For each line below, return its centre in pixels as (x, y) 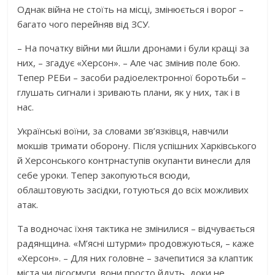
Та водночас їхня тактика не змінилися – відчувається (136, 228)
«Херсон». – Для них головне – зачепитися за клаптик (135, 258)
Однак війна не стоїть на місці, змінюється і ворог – (131, 9)
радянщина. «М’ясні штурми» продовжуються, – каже (136, 243)
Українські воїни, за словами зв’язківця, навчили (123, 130)
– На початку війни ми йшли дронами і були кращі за (134, 48)
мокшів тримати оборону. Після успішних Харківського (137, 145)
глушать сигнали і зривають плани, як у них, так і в (129, 92)
